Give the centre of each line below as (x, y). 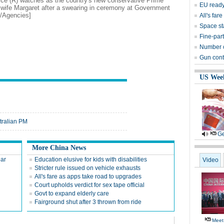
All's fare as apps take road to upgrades (88, 176)
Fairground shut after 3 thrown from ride (88, 202)
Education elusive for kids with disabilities (91, 159)
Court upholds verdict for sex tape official (89, 185)
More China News (59, 148)
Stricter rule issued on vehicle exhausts (87, 168)
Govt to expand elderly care (72, 193)
